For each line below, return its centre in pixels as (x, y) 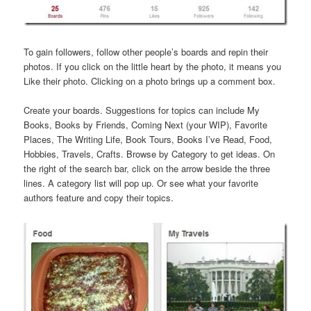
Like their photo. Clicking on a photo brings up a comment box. (150, 81)
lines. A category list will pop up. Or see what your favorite (141, 183)
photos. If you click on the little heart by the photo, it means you (153, 66)
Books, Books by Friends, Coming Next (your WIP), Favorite (146, 124)
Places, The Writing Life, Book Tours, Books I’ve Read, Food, (148, 139)
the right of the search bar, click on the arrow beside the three (147, 168)
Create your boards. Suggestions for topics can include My (142, 110)
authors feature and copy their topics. (99, 197)
